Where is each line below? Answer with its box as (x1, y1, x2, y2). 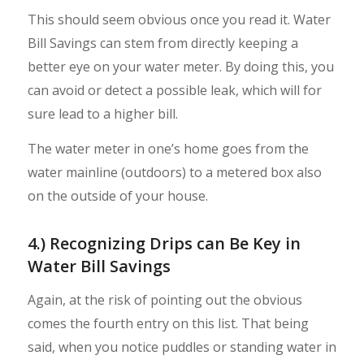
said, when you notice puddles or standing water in (27, 338, 336, 357)
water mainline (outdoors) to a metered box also (27, 162, 322, 181)
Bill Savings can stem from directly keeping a (27, 34, 298, 53)
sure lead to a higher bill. (27, 105, 178, 123)
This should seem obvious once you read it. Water (27, 11, 331, 29)
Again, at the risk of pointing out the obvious (27, 291, 302, 310)
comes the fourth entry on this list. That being (27, 314, 309, 333)
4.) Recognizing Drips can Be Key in (27, 232, 301, 254)
